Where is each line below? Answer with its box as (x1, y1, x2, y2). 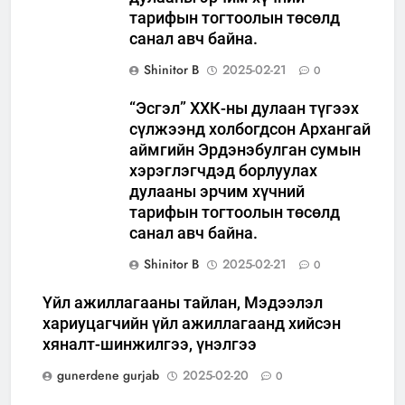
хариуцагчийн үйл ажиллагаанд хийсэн (42, 315, 341, 334)
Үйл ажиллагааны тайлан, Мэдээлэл (42, 294, 323, 313)
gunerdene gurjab (57, 366, 159, 385)
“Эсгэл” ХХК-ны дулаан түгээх (129, 99, 359, 118)
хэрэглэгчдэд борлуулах (129, 162, 317, 181)
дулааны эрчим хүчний (129, 183, 305, 202)
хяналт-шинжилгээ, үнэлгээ (42, 335, 257, 354)
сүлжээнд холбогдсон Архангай (129, 120, 371, 139)
